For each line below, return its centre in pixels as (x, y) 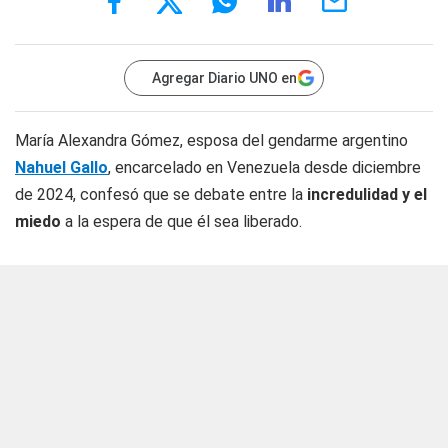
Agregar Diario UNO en (224, 78)
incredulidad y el (367, 194)
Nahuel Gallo (61, 167)
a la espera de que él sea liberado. (183, 221)
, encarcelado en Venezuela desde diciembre (264, 167)
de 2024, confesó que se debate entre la (161, 194)
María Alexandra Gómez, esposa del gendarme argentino (211, 140)
